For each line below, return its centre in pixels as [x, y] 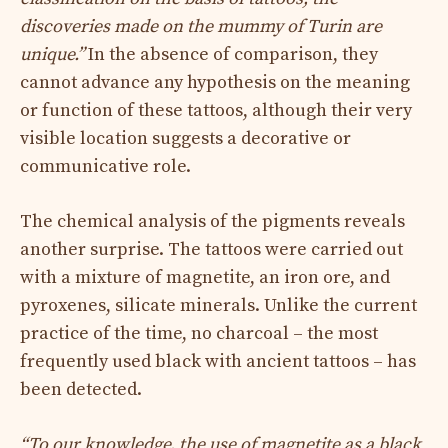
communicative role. [105, 166]
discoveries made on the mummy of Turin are [201, 26]
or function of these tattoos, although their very [216, 110]
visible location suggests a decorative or [185, 138]
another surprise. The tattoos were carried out [211, 249]
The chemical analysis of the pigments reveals [212, 221]
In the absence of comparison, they [231, 54]
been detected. [81, 389]
